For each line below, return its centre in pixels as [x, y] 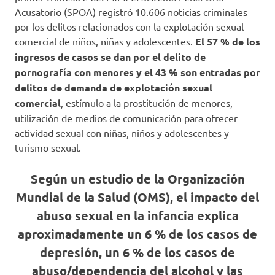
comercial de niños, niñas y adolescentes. [105, 41]
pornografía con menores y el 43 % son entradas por [137, 72]
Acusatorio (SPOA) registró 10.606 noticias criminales [131, 12]
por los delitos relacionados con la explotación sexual [129, 26]
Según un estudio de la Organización [137, 179]
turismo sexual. [48, 147]
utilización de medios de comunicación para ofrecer [126, 118]
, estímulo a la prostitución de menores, [147, 103]
